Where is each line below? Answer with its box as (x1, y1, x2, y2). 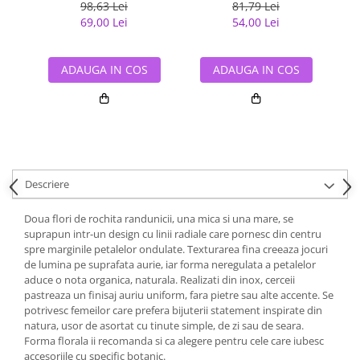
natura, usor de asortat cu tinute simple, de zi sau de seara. (24, 318, 304, 333)
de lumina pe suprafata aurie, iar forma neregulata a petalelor (24, 257, 316, 272)
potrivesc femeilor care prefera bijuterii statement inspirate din (24, 303, 322, 318)
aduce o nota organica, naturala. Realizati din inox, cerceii (24, 272, 295, 288)
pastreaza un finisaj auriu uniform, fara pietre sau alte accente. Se (24, 288, 333, 303)
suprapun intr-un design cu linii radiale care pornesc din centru (24, 227, 321, 242)
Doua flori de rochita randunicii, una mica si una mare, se (24, 211, 293, 227)
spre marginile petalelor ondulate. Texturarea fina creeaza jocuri (24, 242, 328, 257)
